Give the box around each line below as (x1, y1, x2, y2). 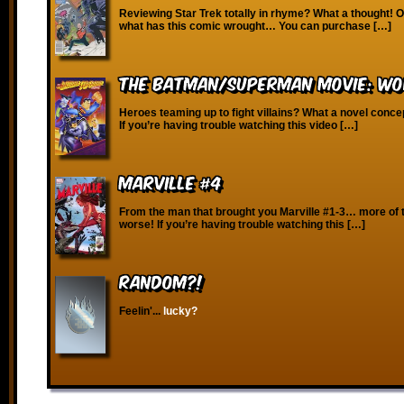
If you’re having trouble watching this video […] (119, 119, 358, 132)
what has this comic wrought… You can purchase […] (119, 20, 391, 32)
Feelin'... (119, 305, 163, 317)
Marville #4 (119, 170, 222, 194)
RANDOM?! (119, 269, 203, 293)
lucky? (163, 305, 197, 317)
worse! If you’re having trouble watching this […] (119, 218, 365, 231)
